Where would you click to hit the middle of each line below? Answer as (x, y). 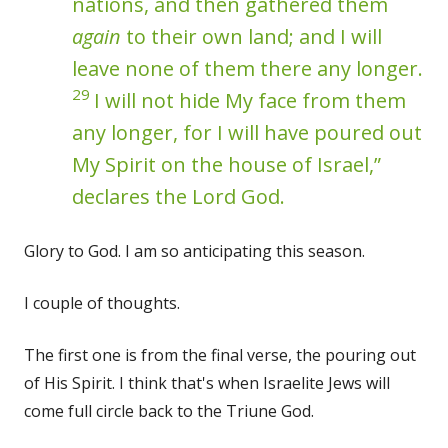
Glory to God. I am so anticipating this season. (194, 250)
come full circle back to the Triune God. (169, 410)
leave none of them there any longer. (247, 68)
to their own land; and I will (251, 36)
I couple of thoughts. (102, 302)
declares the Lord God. (178, 196)
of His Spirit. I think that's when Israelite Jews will (207, 382)
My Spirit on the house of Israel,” (226, 164)
